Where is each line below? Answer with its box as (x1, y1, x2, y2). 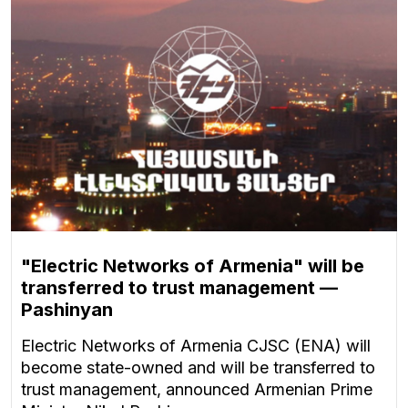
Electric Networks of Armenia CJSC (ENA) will (21, 336, 371, 356)
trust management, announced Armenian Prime (21, 380, 372, 400)
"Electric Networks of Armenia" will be (21, 255, 364, 278)
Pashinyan (21, 299, 113, 321)
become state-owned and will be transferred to (21, 358, 375, 378)
